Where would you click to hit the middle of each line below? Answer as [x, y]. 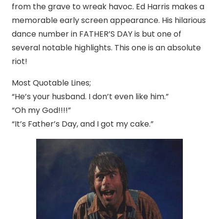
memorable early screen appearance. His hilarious [109, 21]
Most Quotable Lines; [51, 83]
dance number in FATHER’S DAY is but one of [97, 34]
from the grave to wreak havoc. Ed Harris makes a [108, 7]
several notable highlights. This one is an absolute [106, 48]
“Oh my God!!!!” [41, 110]
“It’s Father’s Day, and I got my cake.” [83, 124]
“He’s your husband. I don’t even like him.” [90, 97]
